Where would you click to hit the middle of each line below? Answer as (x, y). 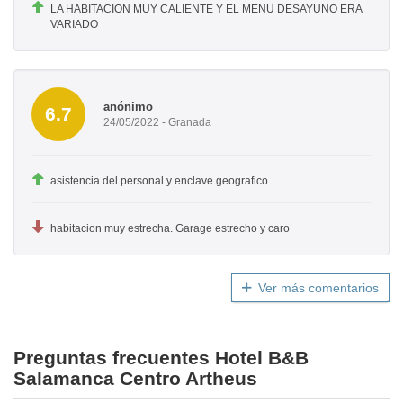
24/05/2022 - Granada (157, 122)
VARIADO (74, 25)
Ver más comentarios (318, 288)
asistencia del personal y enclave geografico (159, 181)
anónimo (128, 106)
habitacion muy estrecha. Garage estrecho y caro (170, 229)
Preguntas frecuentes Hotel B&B (161, 358)
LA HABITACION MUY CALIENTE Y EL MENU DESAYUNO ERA (206, 9)
